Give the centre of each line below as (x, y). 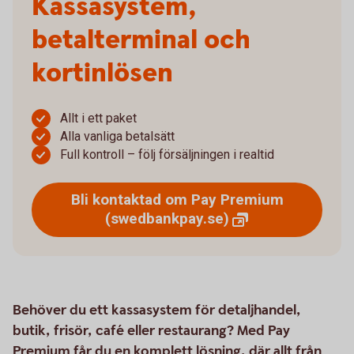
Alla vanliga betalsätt (117, 136)
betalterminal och (141, 40)
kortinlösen (102, 73)
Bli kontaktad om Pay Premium (177, 200)
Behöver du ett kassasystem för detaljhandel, (157, 310)
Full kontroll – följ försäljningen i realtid (167, 154)
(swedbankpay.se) (167, 218)
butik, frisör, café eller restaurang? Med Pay (151, 330)
